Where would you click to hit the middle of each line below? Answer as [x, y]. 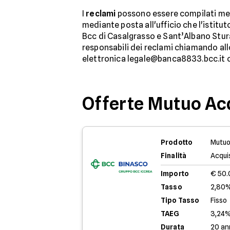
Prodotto [177, 142]
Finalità [174, 156]
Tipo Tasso [180, 200]
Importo [175, 174]
